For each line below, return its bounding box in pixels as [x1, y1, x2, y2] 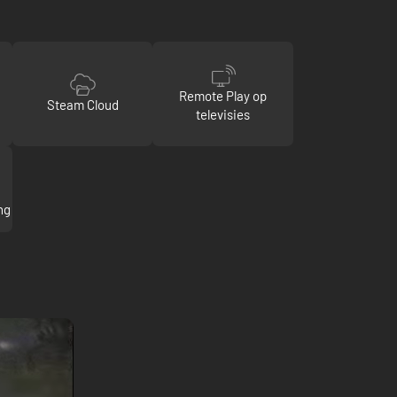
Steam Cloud [46, 97, 119, 113]
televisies [196, 105, 251, 122]
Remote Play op [179, 87, 268, 104]
